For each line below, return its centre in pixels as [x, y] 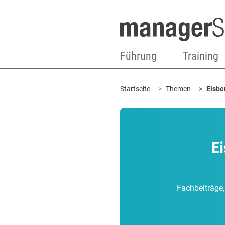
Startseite [135, 89]
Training [201, 56]
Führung [138, 56]
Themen [178, 89]
